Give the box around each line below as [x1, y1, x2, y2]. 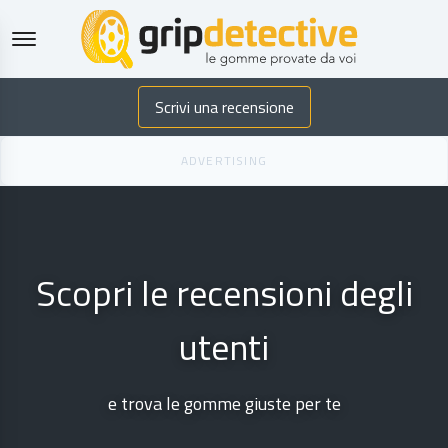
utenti [179, 319, 269, 375]
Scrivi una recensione [154, 95, 294, 120]
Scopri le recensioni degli [35, 265, 413, 321]
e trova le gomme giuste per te [107, 390, 341, 418]
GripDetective [218, 37, 406, 86]
